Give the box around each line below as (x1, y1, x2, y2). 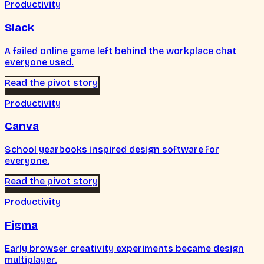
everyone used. (5, 56, 74, 68)
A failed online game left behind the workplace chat (5, 45, 236, 57)
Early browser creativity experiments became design (5, 242, 244, 254)
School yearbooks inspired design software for (5, 144, 219, 156)
